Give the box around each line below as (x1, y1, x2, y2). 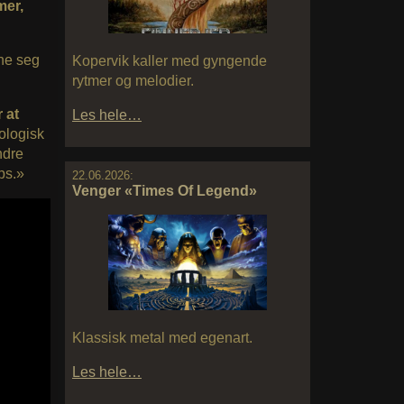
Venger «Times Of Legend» (72, 183, 257, 199)
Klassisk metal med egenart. (72, 330, 252, 345)
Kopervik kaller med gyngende (72, 53, 267, 69)
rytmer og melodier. (72, 73, 194, 89)
